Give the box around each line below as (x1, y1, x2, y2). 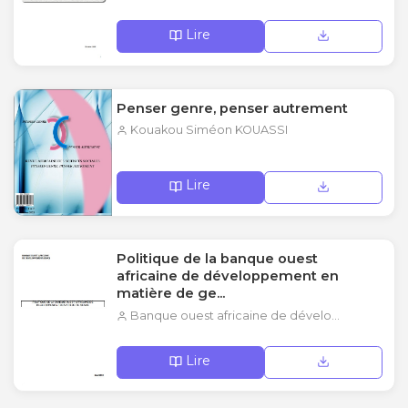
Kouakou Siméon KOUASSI (127, 123, 289, 138)
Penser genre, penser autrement (117, 99, 349, 117)
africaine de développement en (117, 268, 340, 285)
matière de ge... (117, 285, 226, 302)
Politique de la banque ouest (117, 250, 319, 268)
